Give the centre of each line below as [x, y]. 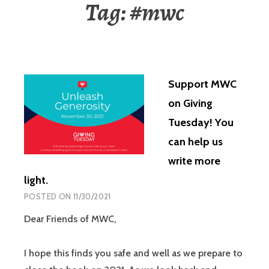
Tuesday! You [201, 123]
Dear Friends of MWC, [70, 219]
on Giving [190, 104]
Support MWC [202, 84]
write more [194, 161]
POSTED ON [49, 197]
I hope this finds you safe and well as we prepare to [133, 253]
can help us [195, 142]
